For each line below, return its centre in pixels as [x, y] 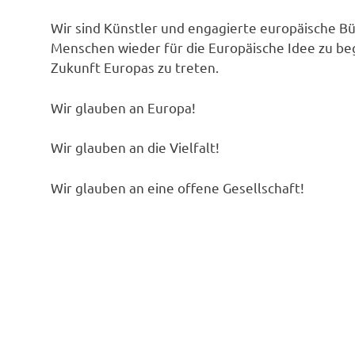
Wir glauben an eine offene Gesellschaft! [177, 187]
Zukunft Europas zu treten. [135, 67]
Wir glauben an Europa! [123, 107]
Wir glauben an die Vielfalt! [135, 147]
